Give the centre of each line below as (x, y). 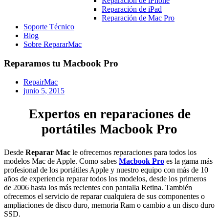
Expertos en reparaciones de (109, 114)
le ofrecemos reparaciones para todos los (133, 152)
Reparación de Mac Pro (138, 18)
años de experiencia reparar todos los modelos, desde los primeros (105, 178)
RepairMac (41, 82)
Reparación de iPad (132, 9)
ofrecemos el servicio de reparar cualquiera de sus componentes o (104, 196)
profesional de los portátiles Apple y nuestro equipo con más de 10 (106, 170)
